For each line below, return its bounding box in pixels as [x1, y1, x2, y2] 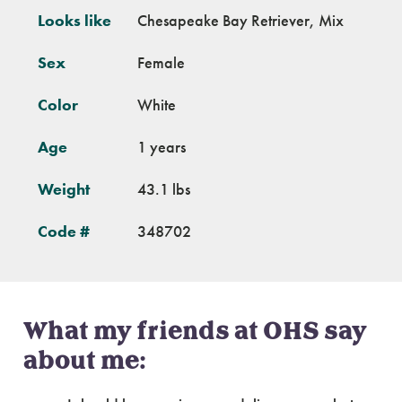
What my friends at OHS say [23, 314, 367, 349]
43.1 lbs [137, 179, 190, 199]
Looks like [38, 10, 111, 31]
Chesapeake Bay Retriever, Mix [137, 10, 344, 31]
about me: [23, 344, 146, 379]
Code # [38, 221, 90, 241]
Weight [38, 179, 90, 199]
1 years [137, 136, 186, 157]
